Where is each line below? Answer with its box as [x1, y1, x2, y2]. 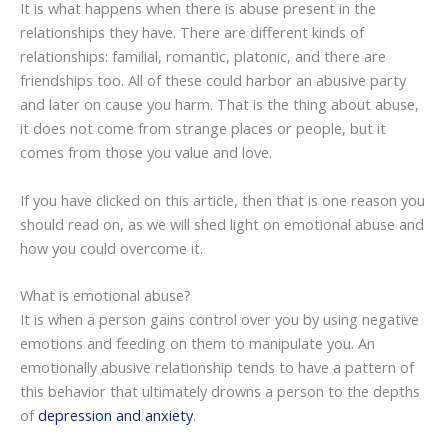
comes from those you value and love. [20, 142, 272, 163]
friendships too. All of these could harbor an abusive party [20, 70, 406, 91]
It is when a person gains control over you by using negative [20, 308, 419, 329]
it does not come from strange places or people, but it [20, 118, 386, 139]
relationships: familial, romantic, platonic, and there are [20, 46, 386, 67]
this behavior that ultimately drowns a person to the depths [20, 380, 420, 401]
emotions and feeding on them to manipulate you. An [20, 332, 375, 353]
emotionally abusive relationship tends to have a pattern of [20, 356, 414, 377]
